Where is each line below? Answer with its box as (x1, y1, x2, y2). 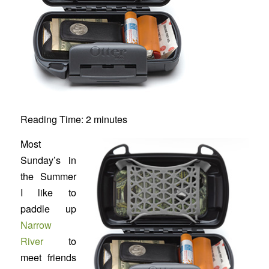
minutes (93, 112, 127, 126)
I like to (20, 185, 77, 199)
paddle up (20, 201, 77, 216)
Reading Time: (20, 112, 86, 126)
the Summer (20, 169, 77, 183)
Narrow (20, 217, 52, 232)
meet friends (20, 250, 77, 264)
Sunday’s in (20, 153, 77, 167)
